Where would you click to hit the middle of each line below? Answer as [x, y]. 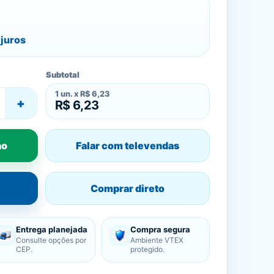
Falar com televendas [127, 146]
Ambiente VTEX [157, 240]
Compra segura [160, 229]
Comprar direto [127, 188]
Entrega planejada [52, 229]
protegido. [147, 249]
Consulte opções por [51, 240]
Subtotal [62, 75]
